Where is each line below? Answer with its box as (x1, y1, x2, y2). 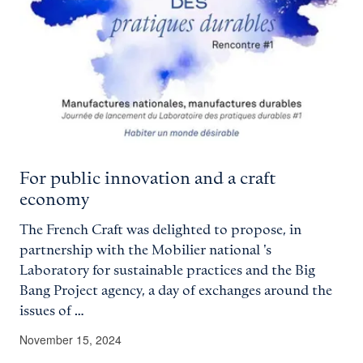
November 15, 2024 (19, 331, 122, 348)
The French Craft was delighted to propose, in (19, 222, 301, 237)
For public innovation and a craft (19, 169, 275, 188)
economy (19, 190, 89, 209)
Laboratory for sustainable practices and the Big (19, 263, 315, 278)
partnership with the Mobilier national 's (19, 242, 271, 258)
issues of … (19, 303, 84, 318)
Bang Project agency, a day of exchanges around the (19, 283, 332, 298)
